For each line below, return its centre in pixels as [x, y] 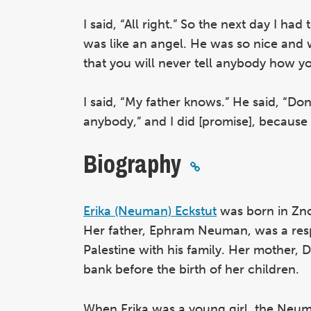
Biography [132, 165]
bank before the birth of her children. [191, 270]
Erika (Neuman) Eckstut [150, 211]
